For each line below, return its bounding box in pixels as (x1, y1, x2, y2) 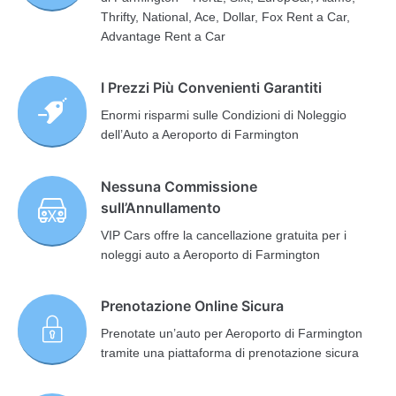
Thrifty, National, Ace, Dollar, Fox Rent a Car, (101, 10, 351, 25)
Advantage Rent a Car (101, 29, 226, 44)
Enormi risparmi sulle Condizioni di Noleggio (101, 108, 347, 123)
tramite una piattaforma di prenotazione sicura (101, 345, 360, 360)
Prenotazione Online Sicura (101, 296, 285, 315)
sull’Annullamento (101, 198, 222, 217)
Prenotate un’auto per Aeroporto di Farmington (101, 325, 363, 340)
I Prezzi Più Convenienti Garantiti (101, 79, 323, 97)
